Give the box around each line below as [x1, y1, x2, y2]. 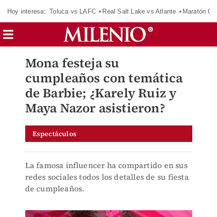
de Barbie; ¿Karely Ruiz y [25, 84, 177, 102]
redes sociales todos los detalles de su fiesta [25, 171, 189, 182]
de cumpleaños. [25, 183, 85, 194]
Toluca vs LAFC [49, 7, 96, 15]
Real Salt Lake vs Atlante [102, 7, 176, 15]
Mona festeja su [25, 54, 120, 72]
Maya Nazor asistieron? [25, 99, 165, 117]
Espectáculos [32, 129, 77, 139]
